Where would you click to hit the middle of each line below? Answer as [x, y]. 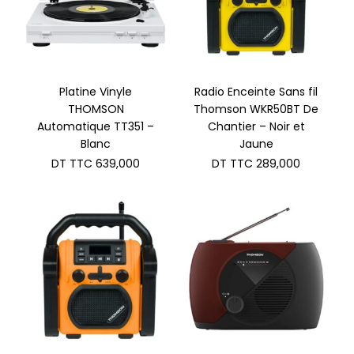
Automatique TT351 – [96, 126]
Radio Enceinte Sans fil [256, 91]
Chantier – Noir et [256, 126]
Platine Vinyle [96, 91]
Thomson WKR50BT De [256, 109]
